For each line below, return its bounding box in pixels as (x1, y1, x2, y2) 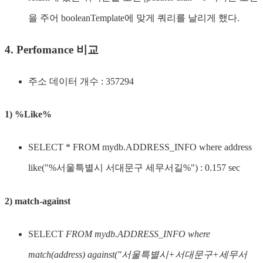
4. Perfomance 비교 (5, 43, 99, 56)
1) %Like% (5, 109, 52, 120)
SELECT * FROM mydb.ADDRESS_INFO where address (28, 142, 252, 153)
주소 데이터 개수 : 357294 (28, 76, 134, 86)
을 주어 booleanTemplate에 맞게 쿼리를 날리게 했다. (28, 13, 240, 23)
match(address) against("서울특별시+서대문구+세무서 (28, 249, 247, 259)
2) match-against (5, 195, 70, 206)
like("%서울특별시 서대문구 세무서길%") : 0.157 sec (28, 163, 240, 173)
